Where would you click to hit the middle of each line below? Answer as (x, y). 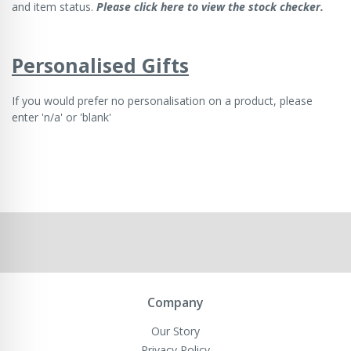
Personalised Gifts (100, 65)
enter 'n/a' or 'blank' (62, 117)
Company (175, 302)
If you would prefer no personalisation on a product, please (162, 100)
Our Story (175, 331)
